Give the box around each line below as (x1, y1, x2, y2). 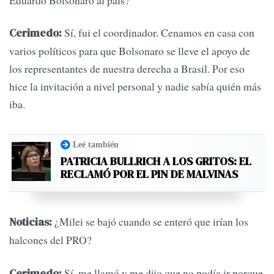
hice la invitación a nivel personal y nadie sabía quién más (9, 79, 261, 94)
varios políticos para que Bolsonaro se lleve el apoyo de (9, 43, 250, 59)
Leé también (73, 139, 119, 150)
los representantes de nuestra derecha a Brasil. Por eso (9, 61, 245, 76)
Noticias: (9, 215, 54, 230)
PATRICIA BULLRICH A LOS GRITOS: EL (61, 154, 251, 169)
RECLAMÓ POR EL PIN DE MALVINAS (61, 166, 238, 182)
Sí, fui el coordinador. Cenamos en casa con (62, 25, 254, 40)
